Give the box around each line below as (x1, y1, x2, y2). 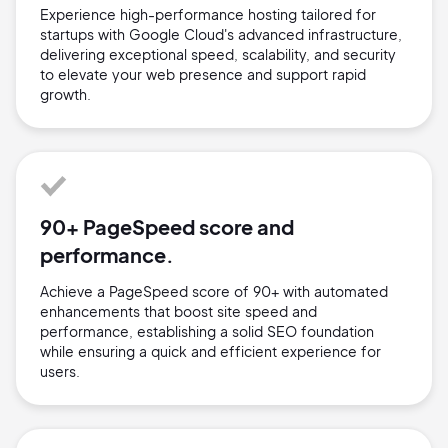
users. (40, 362, 80, 381)
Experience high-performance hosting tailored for (40, 5, 376, 24)
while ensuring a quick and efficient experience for (40, 342, 381, 361)
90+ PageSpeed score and (40, 214, 294, 240)
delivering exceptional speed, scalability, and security (40, 45, 396, 64)
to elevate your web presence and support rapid (40, 65, 366, 84)
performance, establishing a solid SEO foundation (40, 322, 374, 341)
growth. (40, 85, 91, 104)
